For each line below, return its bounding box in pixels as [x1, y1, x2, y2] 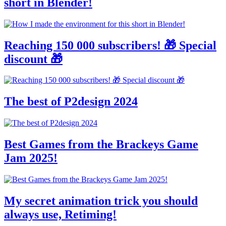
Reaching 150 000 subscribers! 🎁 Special [4, 38, 216, 52]
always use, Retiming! [4, 207, 117, 221]
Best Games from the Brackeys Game [4, 138, 198, 151]
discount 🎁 [4, 52, 63, 66]
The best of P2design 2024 [4, 95, 138, 108]
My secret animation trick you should [4, 194, 198, 207]
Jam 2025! [4, 151, 58, 165]
